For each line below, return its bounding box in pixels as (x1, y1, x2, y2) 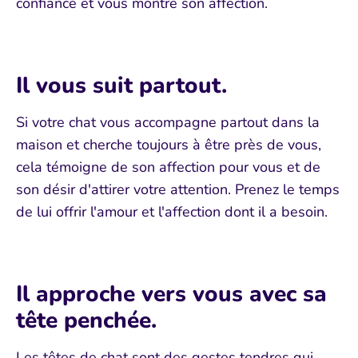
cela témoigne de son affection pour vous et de (16, 157, 320, 177)
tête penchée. (16, 304, 157, 336)
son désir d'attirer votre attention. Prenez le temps (16, 179, 340, 199)
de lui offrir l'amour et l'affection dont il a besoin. (16, 201, 328, 221)
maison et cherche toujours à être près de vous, (16, 134, 321, 154)
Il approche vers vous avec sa (16, 278, 327, 309)
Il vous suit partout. (16, 70, 227, 101)
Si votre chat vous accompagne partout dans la (16, 112, 320, 132)
